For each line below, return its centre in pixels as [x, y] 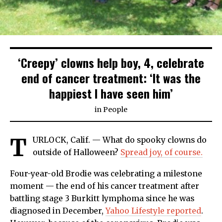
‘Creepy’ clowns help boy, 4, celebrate [111, 63]
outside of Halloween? [77, 153]
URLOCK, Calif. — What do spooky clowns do [120, 140]
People [115, 110]
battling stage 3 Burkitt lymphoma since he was [102, 199]
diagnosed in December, [58, 211]
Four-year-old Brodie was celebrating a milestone [106, 174]
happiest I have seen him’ [111, 93]
